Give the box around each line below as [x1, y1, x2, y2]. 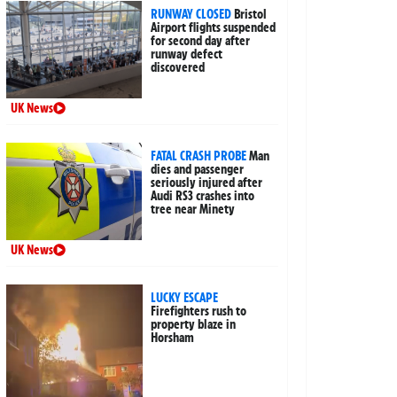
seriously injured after [151, 175, 263, 191]
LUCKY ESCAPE [151, 290, 219, 307]
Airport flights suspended [151, 19, 276, 36]
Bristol [234, 6, 268, 23]
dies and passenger [151, 161, 245, 178]
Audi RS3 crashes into [151, 188, 255, 205]
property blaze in [151, 316, 237, 333]
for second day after [151, 33, 251, 50]
